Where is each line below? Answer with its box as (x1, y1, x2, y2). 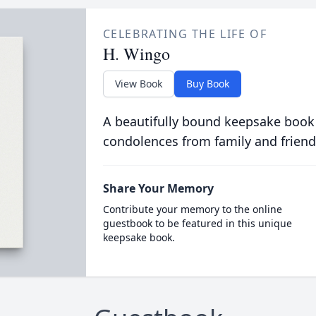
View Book (114, 77, 162, 90)
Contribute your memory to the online (102, 202, 282, 216)
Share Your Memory (102, 181, 214, 196)
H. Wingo (102, 42, 170, 65)
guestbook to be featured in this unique (102, 217, 292, 230)
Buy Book (186, 77, 229, 90)
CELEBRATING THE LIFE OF (102, 26, 267, 42)
